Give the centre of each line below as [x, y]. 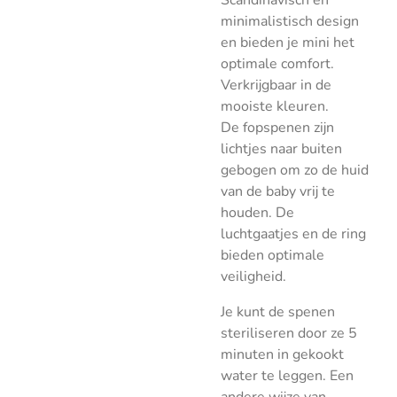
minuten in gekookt [282, 354]
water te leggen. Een [287, 376]
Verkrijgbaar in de [276, 85]
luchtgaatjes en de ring [293, 234]
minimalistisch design [290, 21]
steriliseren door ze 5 [289, 333]
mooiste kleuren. [275, 106]
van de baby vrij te [278, 191]
